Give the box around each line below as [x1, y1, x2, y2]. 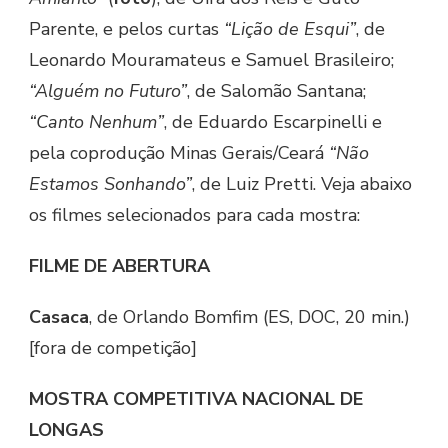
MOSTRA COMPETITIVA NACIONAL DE [29, 387, 363, 412]
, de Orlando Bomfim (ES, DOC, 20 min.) [89, 305, 410, 330]
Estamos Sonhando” [29, 172, 192, 197]
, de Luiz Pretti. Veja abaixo [192, 172, 412, 197]
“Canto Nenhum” [29, 110, 164, 135]
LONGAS [29, 418, 104, 443]
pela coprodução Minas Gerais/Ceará [29, 141, 329, 166]
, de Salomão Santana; [187, 79, 366, 104]
